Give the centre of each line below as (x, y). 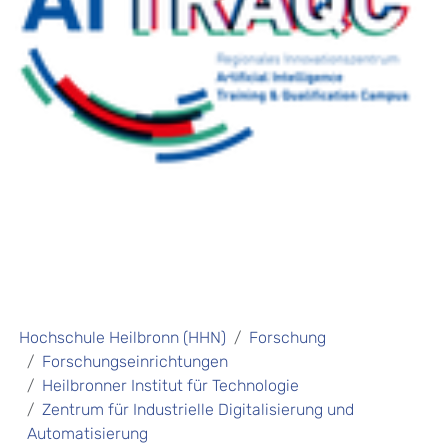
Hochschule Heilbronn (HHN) (122, 337)
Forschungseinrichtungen (135, 361)
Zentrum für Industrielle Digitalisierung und (198, 409)
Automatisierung (87, 433)
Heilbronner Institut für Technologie (170, 385)
